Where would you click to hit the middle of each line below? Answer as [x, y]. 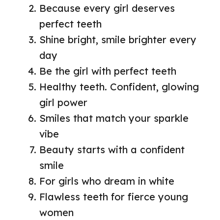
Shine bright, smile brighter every [118, 40]
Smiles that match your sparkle [114, 118]
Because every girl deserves [107, 8]
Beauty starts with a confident [112, 150]
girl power [63, 103]
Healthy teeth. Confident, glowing [119, 87]
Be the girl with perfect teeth [108, 71]
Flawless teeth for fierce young [114, 197]
